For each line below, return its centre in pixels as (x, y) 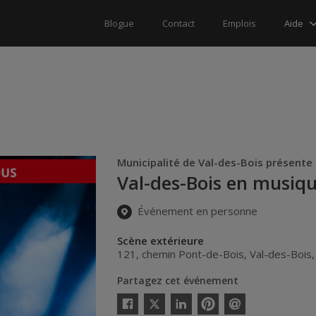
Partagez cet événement (178, 280)
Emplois (239, 23)
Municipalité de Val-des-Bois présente (215, 162)
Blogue (119, 23)
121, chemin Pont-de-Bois (181, 254)
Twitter (155, 297)
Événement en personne (196, 211)
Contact (178, 23)
